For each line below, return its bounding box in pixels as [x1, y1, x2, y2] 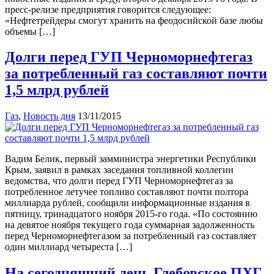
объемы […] [5, 26, 55, 37]
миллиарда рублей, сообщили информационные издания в [5, 198, 250, 209]
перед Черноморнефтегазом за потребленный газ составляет [5, 231, 256, 242]
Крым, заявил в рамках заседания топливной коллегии [5, 165, 234, 176]
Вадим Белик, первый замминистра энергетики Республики [5, 154, 256, 165]
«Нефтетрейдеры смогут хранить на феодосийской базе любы [5, 15, 263, 26]
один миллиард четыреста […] [5, 242, 132, 253]
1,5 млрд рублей [5, 82, 109, 98]
